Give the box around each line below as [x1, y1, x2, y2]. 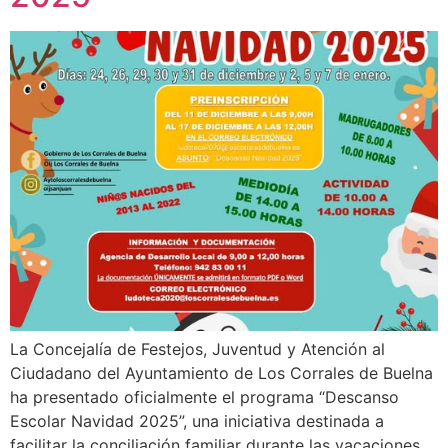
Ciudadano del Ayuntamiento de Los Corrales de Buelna [10, 362, 433, 383]
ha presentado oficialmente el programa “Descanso [10, 386, 399, 407]
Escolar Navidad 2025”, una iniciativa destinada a [10, 410, 384, 431]
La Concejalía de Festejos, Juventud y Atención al [10, 338, 385, 359]
